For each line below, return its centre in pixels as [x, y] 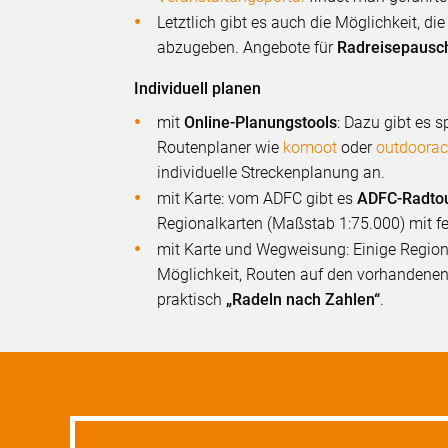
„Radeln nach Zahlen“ [303, 299]
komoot [310, 147]
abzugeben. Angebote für [247, 47]
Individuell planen [198, 88]
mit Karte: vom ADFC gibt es [257, 198]
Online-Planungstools [261, 122]
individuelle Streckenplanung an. [271, 172]
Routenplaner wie [220, 147]
